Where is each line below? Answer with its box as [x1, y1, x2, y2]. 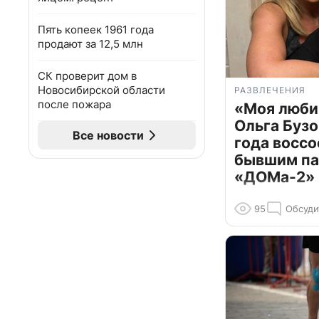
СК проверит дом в [38, 69, 137, 83]
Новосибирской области [38, 83, 165, 97]
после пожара [38, 98, 111, 111]
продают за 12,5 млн [38, 37, 143, 51]
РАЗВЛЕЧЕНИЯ [234, 85, 305, 96]
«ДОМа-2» [234, 168, 315, 187]
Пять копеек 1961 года [38, 23, 154, 36]
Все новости [73, 128, 144, 142]
